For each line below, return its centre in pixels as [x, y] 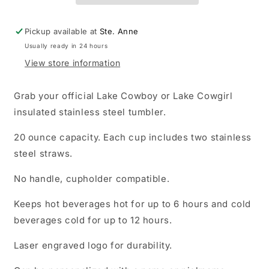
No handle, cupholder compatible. [93, 179]
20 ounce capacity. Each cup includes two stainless [133, 138]
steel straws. [43, 154]
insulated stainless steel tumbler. [90, 112]
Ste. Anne [119, 32]
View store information [73, 63]
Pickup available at [62, 32]
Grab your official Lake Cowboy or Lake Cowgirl [123, 96]
